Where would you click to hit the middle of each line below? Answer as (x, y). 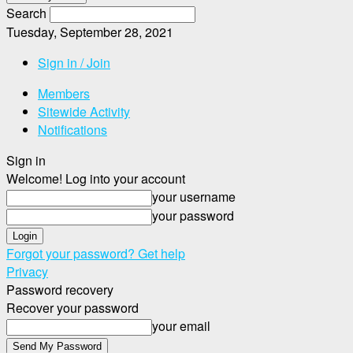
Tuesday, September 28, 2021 (90, 32)
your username (194, 197)
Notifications (72, 130)
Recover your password (72, 308)
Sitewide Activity (84, 111)
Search (26, 13)
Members (64, 93)
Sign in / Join (74, 63)
